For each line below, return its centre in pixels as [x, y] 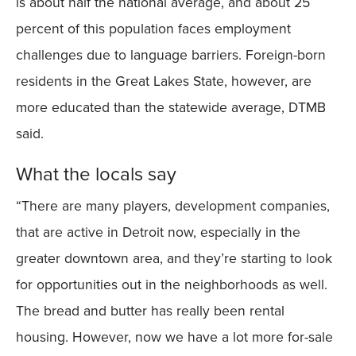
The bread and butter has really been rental [150, 310]
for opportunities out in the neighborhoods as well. [172, 284]
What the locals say [96, 173]
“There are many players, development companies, [173, 205]
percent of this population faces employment [153, 28]
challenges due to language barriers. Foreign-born [171, 54]
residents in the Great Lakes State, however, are [164, 80]
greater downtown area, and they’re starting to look [174, 257]
